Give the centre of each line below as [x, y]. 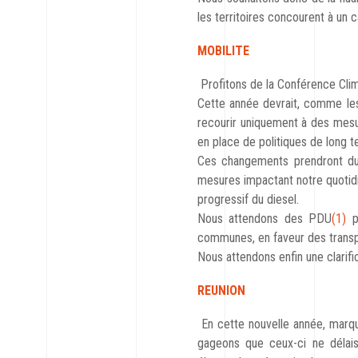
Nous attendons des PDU [265, 219]
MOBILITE [223, 51]
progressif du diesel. [248, 199]
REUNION [221, 290]
